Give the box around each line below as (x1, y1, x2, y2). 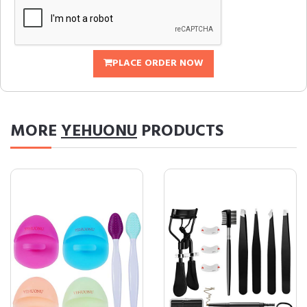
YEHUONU (61, 119, 137, 145)
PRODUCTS (137, 119, 223, 145)
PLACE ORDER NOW (112, 56, 204, 71)
